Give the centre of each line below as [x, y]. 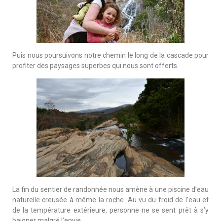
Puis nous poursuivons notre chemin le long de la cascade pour [110, 55]
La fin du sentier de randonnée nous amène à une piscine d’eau [110, 189]
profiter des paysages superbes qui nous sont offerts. [95, 65]
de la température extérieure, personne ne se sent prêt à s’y [110, 210]
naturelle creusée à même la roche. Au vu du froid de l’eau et [110, 200]
